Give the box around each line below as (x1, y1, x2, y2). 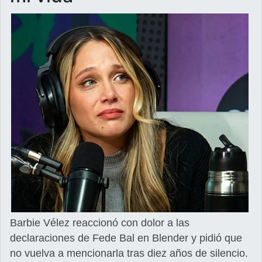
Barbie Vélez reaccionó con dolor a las (10, 217, 189, 229)
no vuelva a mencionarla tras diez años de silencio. (10, 247, 248, 260)
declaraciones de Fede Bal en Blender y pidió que (10, 232, 242, 244)
